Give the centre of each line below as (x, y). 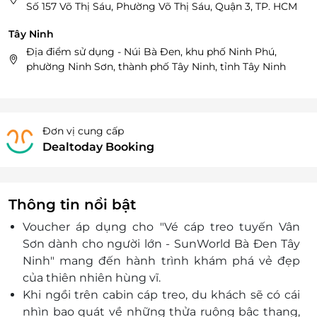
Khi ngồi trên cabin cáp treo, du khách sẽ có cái (161, 295)
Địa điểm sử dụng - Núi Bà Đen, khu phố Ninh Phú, (151, 52)
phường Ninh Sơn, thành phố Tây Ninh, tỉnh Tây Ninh (156, 67)
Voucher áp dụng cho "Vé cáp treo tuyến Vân (161, 227)
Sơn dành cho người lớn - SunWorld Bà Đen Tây (161, 244)
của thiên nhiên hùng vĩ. (92, 278)
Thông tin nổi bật (72, 205)
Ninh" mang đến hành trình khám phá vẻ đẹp (161, 261)
